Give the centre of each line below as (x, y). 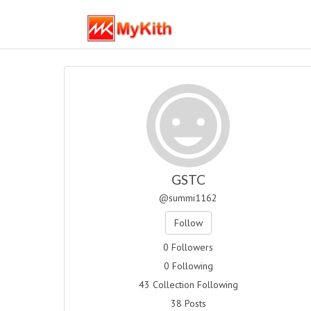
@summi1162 (188, 198)
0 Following (188, 266)
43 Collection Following (188, 285)
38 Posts (188, 303)
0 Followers (188, 247)
